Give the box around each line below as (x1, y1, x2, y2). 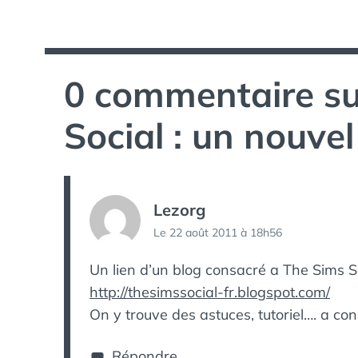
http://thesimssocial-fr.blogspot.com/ (89, 283, 330, 301)
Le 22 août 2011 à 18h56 (153, 225, 282, 240)
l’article (44, 34, 165, 78)
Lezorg (153, 199, 205, 220)
